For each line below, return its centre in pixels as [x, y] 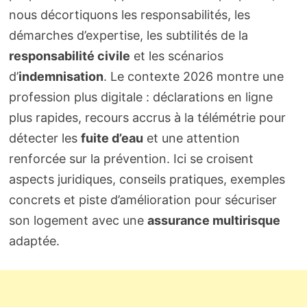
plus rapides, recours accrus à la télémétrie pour [147, 118]
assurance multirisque [213, 221]
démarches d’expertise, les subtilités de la [128, 36]
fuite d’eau [112, 138]
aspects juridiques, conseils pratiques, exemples [147, 180]
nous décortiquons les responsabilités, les [129, 15]
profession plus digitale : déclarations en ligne [140, 97]
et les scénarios [176, 56]
